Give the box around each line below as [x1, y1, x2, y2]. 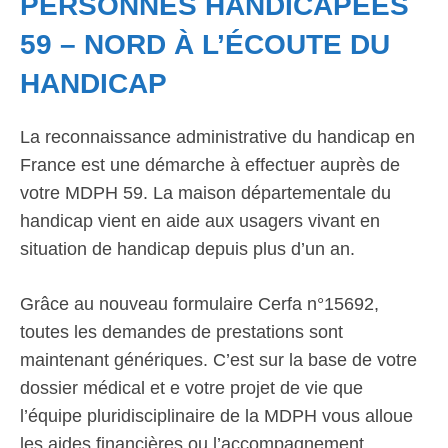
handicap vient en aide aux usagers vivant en [20, 211, 380, 231]
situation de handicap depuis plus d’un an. [20, 239, 355, 259]
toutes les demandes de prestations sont [20, 322, 343, 342]
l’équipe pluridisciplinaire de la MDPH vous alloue [20, 406, 413, 426]
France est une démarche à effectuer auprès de [20, 155, 400, 175]
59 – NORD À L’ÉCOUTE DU [20, 29, 390, 60]
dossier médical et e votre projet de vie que [20, 378, 363, 398]
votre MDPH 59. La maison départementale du [20, 183, 391, 203]
